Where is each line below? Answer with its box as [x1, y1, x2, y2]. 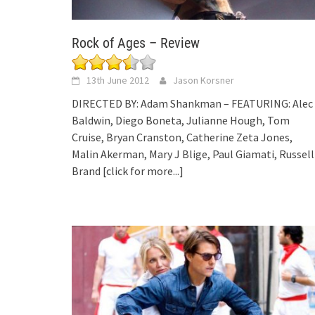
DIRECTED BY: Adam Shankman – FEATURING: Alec [72, 96, 313, 110]
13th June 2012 [86, 73, 149, 86]
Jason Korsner [173, 73, 234, 86]
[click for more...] [103, 163, 184, 178]
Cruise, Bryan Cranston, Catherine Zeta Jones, [72, 129, 292, 144]
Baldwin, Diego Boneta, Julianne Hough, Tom [72, 112, 290, 127]
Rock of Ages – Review [72, 34, 200, 51]
